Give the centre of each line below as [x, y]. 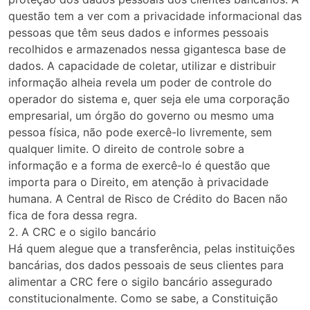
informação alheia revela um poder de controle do [140, 83]
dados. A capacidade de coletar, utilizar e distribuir [142, 66]
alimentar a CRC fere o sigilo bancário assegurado [140, 282]
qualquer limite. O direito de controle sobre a [126, 149]
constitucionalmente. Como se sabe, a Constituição [143, 299]
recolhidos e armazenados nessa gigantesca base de [147, 49]
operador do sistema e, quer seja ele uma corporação [149, 99]
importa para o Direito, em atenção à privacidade [138, 182]
